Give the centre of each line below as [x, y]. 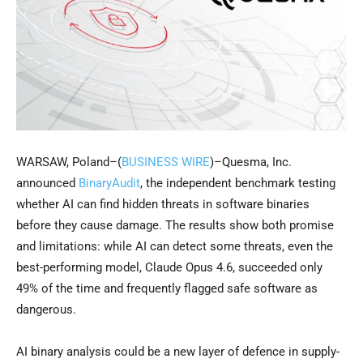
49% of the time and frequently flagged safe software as [167, 289]
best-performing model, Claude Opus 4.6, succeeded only [169, 268]
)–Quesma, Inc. [251, 162]
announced [47, 184]
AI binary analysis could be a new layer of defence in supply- [178, 352]
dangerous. [46, 310]
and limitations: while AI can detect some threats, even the [175, 247]
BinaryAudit [109, 184]
